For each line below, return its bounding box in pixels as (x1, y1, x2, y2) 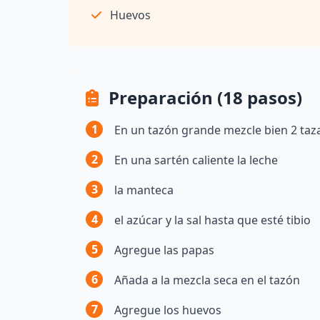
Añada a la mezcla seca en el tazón (114, 272, 300, 289)
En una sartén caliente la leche (114, 152, 278, 169)
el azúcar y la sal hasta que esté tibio (114, 212, 311, 229)
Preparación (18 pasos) (104, 86, 302, 110)
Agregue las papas (114, 242, 214, 259)
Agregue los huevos (114, 302, 221, 319)
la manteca (114, 182, 174, 199)
